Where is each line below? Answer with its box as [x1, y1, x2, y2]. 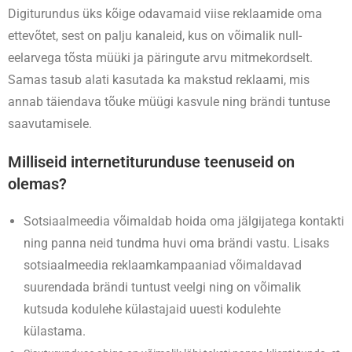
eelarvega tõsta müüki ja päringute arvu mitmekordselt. [8, 50, 313, 65]
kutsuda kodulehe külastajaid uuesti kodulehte [24, 302, 280, 317]
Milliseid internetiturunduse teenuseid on [8, 152, 295, 171]
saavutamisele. [8, 116, 92, 131]
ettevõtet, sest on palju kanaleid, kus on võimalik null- [8, 28, 302, 43]
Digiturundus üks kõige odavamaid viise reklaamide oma [8, 6, 322, 21]
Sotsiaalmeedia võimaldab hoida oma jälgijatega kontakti [24, 214, 344, 229]
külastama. [24, 324, 86, 339]
